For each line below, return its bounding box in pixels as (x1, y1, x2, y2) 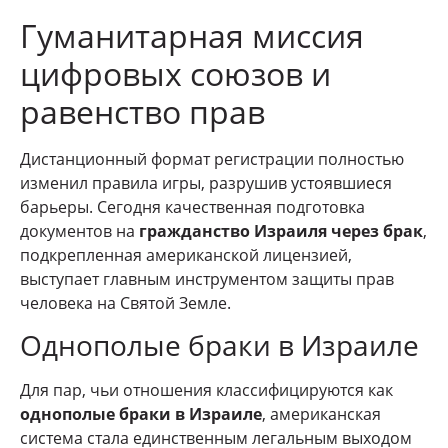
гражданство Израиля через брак (139, 220, 423, 243)
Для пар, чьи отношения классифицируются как (20, 379, 393, 402)
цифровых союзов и (20, 52, 331, 96)
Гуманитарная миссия (20, 14, 364, 58)
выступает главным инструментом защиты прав (20, 268, 394, 291)
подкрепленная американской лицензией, (20, 244, 352, 267)
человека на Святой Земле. (20, 292, 231, 315)
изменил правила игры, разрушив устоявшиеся (20, 172, 392, 195)
